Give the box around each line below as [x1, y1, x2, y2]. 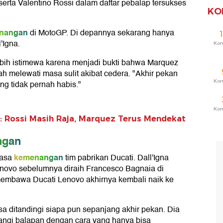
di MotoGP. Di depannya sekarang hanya [28, 26, 174, 40]
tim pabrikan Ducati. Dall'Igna [63, 151, 169, 165]
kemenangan [14, 151, 63, 165]
